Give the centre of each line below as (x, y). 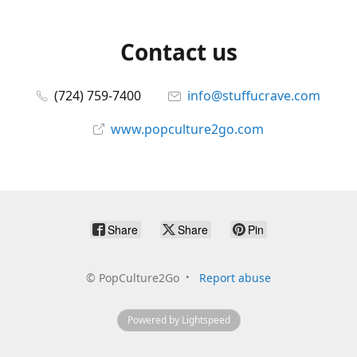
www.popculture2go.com (187, 129)
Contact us (178, 52)
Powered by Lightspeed (178, 320)
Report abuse (235, 278)
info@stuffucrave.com (254, 96)
